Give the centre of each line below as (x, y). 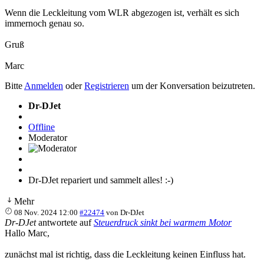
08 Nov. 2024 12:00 (46, 212)
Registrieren (107, 85)
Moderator (48, 137)
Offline (42, 127)
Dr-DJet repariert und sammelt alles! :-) (101, 180)
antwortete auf (65, 222)
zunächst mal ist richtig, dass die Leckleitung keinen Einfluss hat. (125, 254)
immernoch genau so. (44, 23)
